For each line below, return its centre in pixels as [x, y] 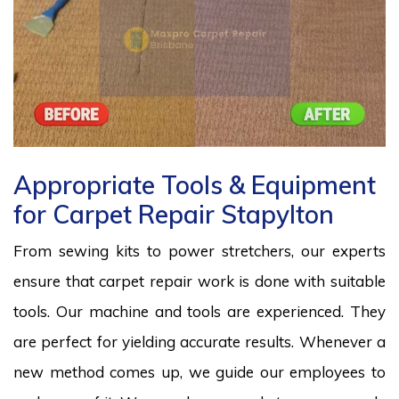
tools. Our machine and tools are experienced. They [199, 311]
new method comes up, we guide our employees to [199, 371]
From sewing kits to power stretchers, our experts [199, 250]
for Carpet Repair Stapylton [174, 214]
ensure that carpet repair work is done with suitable [199, 281]
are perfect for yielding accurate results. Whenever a [199, 341]
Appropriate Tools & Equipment [195, 184]
